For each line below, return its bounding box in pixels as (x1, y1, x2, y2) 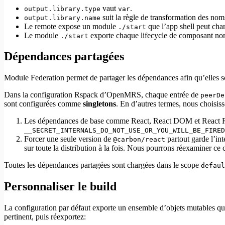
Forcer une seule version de (24, 135, 113, 144)
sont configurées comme (4, 99, 83, 108)
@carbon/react (113, 136, 165, 144)
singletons (83, 99, 116, 108)
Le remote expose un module (24, 22, 118, 31)
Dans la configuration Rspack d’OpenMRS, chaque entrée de (4, 90, 200, 99)
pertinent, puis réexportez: (4, 212, 86, 221)
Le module (24, 31, 60, 40)
